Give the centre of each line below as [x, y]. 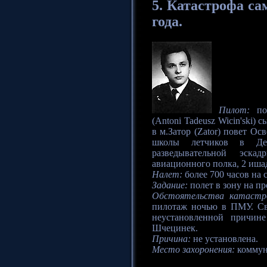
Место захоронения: [193, 250]
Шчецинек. [175, 228]
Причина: [171, 239]
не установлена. [224, 239]
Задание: [170, 185]
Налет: [167, 175]
